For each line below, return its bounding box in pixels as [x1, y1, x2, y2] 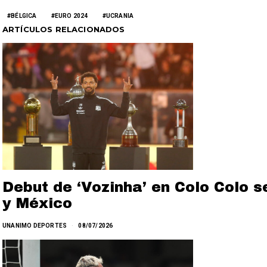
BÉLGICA [11, 13, 37, 19]
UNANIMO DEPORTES [2, 222, 67, 229]
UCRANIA [105, 13, 134, 19]
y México [2, 195, 72, 212]
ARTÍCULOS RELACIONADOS [2, 24, 125, 34]
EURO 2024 [54, 13, 88, 19]
